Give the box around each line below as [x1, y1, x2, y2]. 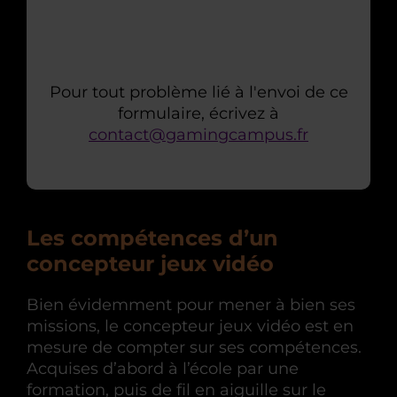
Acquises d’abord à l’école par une [27, 358, 299, 378]
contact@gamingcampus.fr [89, 124, 308, 144]
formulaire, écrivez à [118, 103, 279, 123]
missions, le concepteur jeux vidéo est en [27, 315, 354, 336]
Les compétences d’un [27, 224, 278, 251]
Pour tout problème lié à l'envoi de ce [49, 82, 348, 102]
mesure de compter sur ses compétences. [27, 337, 362, 357]
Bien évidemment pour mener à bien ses [27, 294, 355, 315]
